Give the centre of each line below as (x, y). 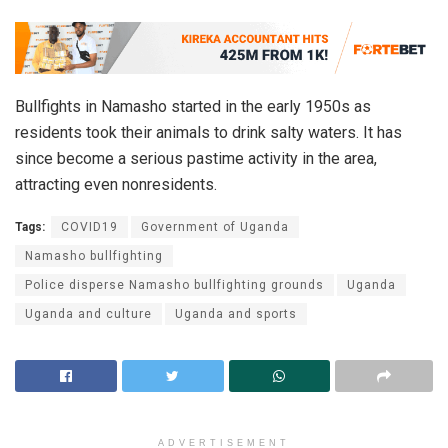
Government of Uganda (215, 226)
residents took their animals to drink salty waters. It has (208, 132)
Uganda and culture (88, 313)
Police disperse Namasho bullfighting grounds (174, 284)
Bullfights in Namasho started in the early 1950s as (193, 106)
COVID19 (89, 226)
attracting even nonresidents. (116, 184)
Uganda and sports (236, 313)
